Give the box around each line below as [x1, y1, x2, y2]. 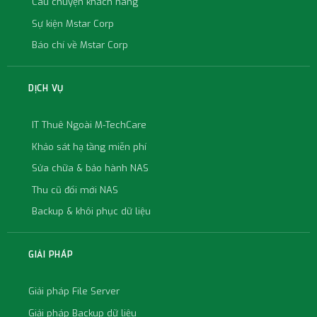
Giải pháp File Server [28, 285, 120, 297]
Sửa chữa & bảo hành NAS [32, 162, 149, 174]
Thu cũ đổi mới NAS [32, 183, 118, 196]
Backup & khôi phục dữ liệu [32, 205, 151, 217]
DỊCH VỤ [28, 83, 64, 94]
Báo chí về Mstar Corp [32, 39, 128, 51]
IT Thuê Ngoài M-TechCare [32, 119, 146, 131]
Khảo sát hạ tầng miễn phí [32, 140, 146, 153]
